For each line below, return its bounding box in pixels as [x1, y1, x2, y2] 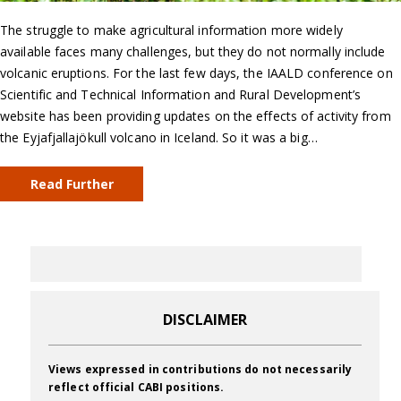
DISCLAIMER [162, 310, 248, 330]
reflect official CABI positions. [48, 380, 225, 396]
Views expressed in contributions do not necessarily [48, 362, 353, 378]
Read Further [30, 175, 114, 193]
